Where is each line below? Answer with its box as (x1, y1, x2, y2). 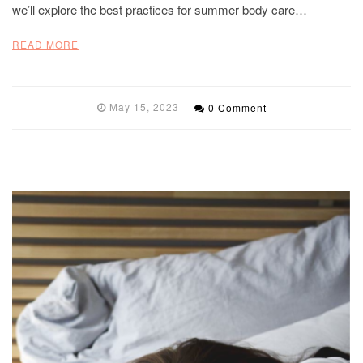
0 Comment (207, 100, 267, 114)
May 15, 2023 (109, 99, 179, 113)
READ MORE (12, 36, 79, 51)
